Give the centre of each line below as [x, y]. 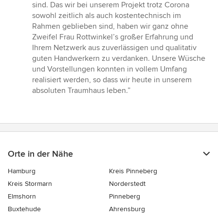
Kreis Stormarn [30, 184]
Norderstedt [127, 184]
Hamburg [22, 171]
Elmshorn [22, 197]
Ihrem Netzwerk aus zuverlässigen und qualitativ [114, 48]
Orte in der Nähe [40, 154]
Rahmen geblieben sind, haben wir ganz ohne [110, 27]
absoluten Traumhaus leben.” [81, 91]
